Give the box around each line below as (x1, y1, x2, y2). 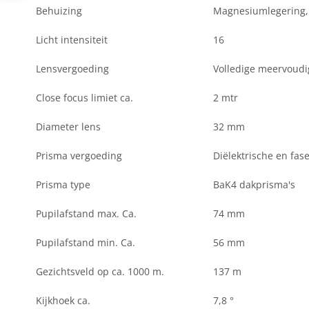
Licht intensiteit (36, 33, 108, 46)
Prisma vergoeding (36, 149, 122, 162)
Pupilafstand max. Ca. (36, 207, 137, 220)
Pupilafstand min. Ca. (36, 236, 135, 249)
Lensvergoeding (36, 62, 109, 75)
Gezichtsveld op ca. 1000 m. (36, 265, 164, 278)
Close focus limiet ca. (36, 91, 133, 104)
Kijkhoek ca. (36, 294, 90, 307)
